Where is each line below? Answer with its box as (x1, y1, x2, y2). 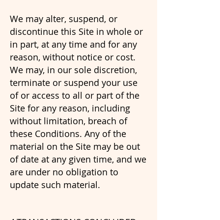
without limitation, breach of (10, 115, 127, 127)
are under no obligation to (10, 166, 118, 178)
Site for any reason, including (10, 102, 130, 114)
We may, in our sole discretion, (10, 64, 137, 76)
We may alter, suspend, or (10, 13, 117, 25)
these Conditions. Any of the (10, 128, 126, 139)
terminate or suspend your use (10, 77, 137, 88)
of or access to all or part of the (10, 89, 139, 101)
